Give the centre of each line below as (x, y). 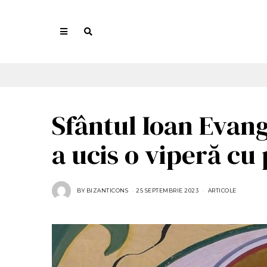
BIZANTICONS (107, 190)
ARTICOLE (222, 190)
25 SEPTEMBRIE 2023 (167, 190)
